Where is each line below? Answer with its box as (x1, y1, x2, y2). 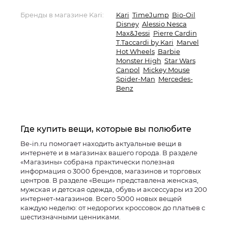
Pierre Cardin (153, 29, 197, 37)
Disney (116, 20, 139, 28)
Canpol (116, 66, 140, 74)
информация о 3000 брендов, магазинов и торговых (20, 167, 201, 175)
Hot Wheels (116, 47, 155, 55)
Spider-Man (116, 75, 155, 83)
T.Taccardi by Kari (116, 38, 174, 46)
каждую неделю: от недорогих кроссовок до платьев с (20, 204, 205, 212)
